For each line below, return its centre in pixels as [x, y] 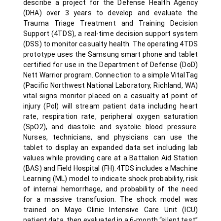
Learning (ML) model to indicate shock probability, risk [110, 179]
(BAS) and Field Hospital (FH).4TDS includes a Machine [110, 168]
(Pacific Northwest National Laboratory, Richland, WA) [110, 85]
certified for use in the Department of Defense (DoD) [110, 65]
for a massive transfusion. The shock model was [110, 199]
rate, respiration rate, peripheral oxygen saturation [110, 116]
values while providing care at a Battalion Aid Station [110, 158]
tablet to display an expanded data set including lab [110, 147]
